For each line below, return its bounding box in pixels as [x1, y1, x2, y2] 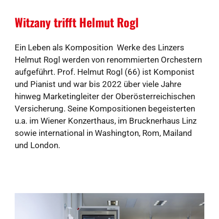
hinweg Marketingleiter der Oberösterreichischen [15, 91, 195, 102]
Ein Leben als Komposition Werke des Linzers [15, 43, 184, 53]
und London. [15, 140, 60, 151]
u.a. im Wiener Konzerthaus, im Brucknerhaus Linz [15, 116, 197, 126]
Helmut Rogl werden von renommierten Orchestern [15, 55, 202, 65]
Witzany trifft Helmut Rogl [15, 13, 139, 31]
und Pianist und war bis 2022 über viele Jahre [15, 79, 181, 89]
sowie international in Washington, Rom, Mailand [15, 128, 192, 138]
